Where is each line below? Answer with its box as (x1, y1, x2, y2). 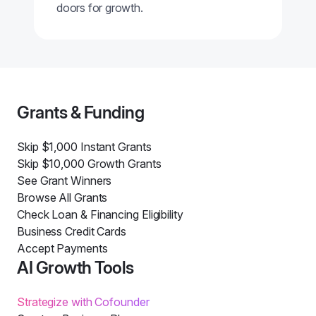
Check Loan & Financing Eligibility (17, 207, 183, 221)
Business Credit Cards (17, 224, 126, 238)
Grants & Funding (17, 102, 144, 123)
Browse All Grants (17, 190, 108, 205)
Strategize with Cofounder (17, 295, 150, 309)
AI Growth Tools (17, 257, 134, 278)
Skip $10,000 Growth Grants (17, 157, 162, 171)
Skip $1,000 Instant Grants (17, 140, 152, 154)
